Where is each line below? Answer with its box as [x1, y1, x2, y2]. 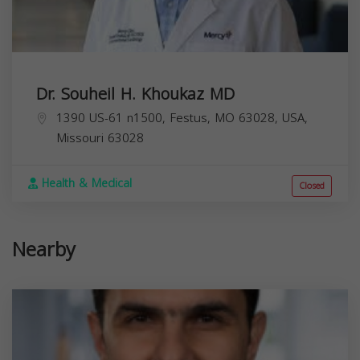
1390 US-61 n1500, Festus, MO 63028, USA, [56, 106, 308, 129]
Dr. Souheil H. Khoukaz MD [36, 78, 235, 109]
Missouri [56, 126, 104, 149]
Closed [299, 177, 325, 194]
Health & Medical [38, 172, 132, 194]
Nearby [12, 231, 76, 268]
